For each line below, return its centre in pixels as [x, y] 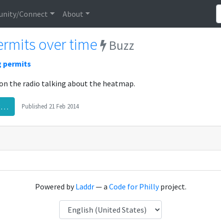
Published [35, 106]
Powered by [55, 186]
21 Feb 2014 [64, 106]
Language [75, 206]
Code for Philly [134, 186]
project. [172, 186]
